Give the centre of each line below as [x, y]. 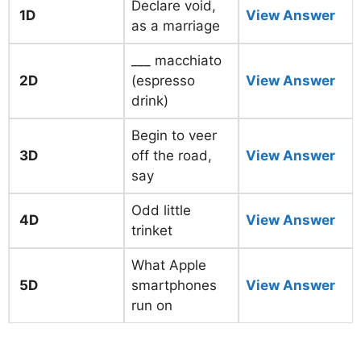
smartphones [174, 285]
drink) [150, 101]
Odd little [161, 210]
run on [152, 305]
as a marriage [176, 26]
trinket [152, 230]
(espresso [163, 81]
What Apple [169, 265]
